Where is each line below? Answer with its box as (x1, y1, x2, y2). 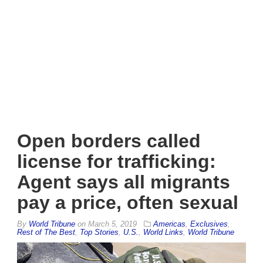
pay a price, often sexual (17, 191, 238, 213)
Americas (153, 219, 186, 228)
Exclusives (190, 219, 228, 228)
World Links (143, 227, 183, 237)
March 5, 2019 (88, 219, 137, 228)
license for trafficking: (17, 150, 216, 172)
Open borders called (17, 130, 201, 151)
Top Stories (80, 227, 119, 237)
